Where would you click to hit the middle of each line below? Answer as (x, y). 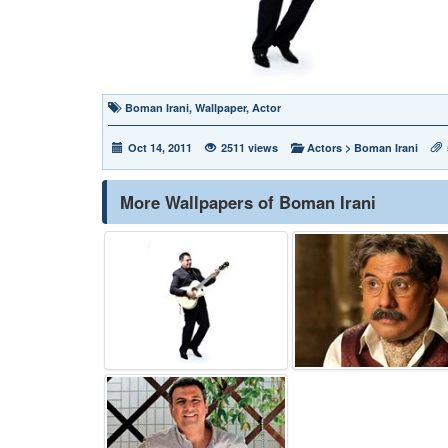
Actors (324, 147)
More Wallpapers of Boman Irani (248, 201)
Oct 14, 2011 (160, 147)
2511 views (249, 147)
